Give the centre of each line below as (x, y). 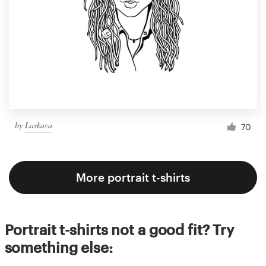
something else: (58, 248)
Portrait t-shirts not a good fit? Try (119, 230)
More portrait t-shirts (133, 178)
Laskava (39, 125)
